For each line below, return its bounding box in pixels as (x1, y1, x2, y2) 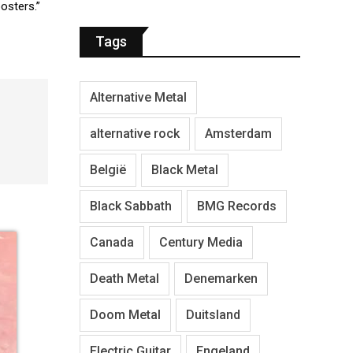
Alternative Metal (90, 89, 187, 105)
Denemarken (184, 270, 258, 286)
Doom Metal (90, 307, 161, 322)
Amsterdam (205, 125, 272, 141)
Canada (90, 234, 134, 250)
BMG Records (197, 198, 277, 214)
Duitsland (186, 307, 240, 322)
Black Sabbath (90, 198, 172, 214)
